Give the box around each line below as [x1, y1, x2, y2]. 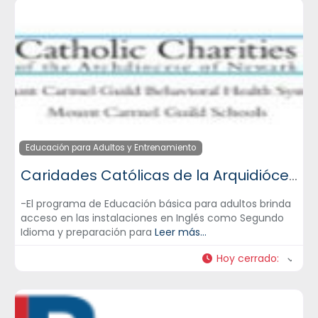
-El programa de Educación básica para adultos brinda [21, 196, 291, 211]
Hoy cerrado [216, 251, 277, 265]
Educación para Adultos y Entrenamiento [25, 141, 196, 153]
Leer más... [155, 224, 207, 239]
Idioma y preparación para [21, 224, 155, 239]
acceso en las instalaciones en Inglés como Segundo [21, 210, 284, 225]
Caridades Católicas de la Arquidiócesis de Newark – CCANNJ [289, 165, 297, 185]
